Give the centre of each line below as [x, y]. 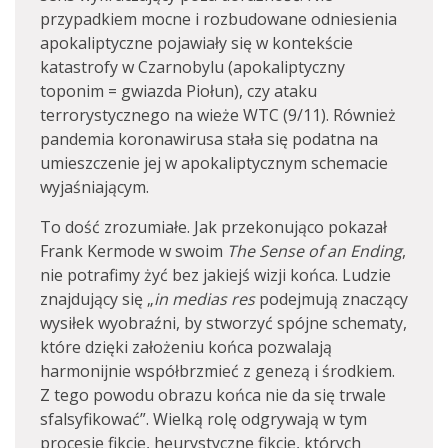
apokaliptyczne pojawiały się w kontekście [196, 43]
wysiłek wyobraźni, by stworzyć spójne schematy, [223, 323]
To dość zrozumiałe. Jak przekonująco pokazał [213, 227]
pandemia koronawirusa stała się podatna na [209, 139]
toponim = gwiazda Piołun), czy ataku [178, 91]
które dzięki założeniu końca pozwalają [186, 347]
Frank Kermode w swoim [133, 251]
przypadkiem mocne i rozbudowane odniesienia [218, 19]
